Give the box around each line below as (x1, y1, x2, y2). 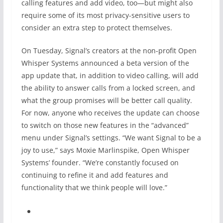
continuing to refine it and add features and (21, 170, 168, 180)
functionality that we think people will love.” (21, 183, 167, 192)
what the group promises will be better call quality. (21, 96, 192, 105)
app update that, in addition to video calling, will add (21, 71, 199, 80)
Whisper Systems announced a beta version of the (21, 58, 189, 68)
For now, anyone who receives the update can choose (21, 108, 200, 117)
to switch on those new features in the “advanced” (21, 120, 189, 130)
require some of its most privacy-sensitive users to (21, 10, 190, 20)
